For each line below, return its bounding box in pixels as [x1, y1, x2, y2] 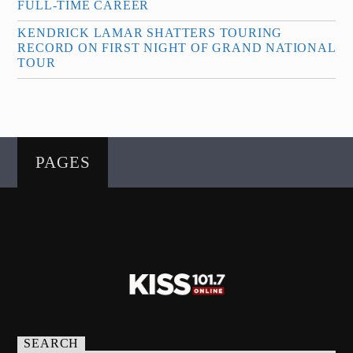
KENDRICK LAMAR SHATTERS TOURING [17, 26, 283, 39]
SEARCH [24, 336, 80, 351]
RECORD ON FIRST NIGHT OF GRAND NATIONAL [17, 41, 336, 54]
